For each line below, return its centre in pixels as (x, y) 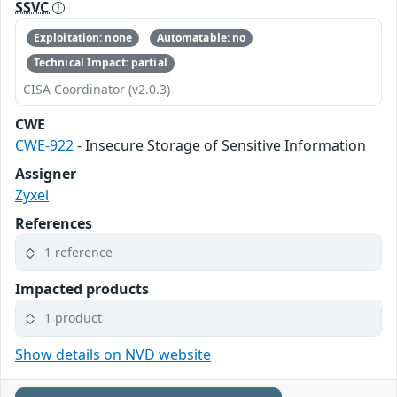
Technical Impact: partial (100, 63)
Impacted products (82, 288)
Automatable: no (201, 38)
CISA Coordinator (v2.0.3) (97, 89)
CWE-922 (44, 145)
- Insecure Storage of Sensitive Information (220, 145)
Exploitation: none (82, 38)
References (54, 223)
